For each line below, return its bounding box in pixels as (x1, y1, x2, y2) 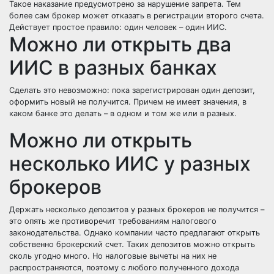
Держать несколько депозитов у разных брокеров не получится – (9, 205, 264, 214)
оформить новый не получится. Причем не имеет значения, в (9, 97, 246, 106)
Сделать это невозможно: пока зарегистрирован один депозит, (9, 86, 255, 95)
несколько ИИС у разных (9, 152, 251, 176)
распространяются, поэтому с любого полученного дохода (9, 263, 239, 272)
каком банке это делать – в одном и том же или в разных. (9, 109, 237, 118)
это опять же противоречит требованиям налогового (9, 217, 217, 226)
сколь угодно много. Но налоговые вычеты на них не (9, 251, 217, 261)
